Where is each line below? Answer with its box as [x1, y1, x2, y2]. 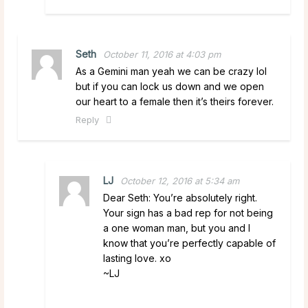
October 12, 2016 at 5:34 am [120, 175, 239, 186]
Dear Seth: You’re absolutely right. [103, 191, 257, 203]
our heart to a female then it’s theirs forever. [76, 95, 274, 107]
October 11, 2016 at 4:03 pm [103, 48, 221, 60]
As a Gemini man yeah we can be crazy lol [76, 65, 267, 77]
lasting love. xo [103, 252, 171, 264]
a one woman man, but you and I [103, 221, 250, 234]
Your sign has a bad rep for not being [103, 206, 273, 219]
